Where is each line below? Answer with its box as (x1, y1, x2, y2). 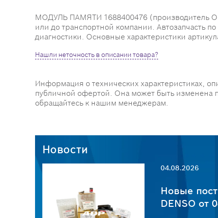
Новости (42, 143, 88, 156)
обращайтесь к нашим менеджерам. (35, 98, 168, 108)
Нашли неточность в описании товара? (35, 50, 158, 59)
